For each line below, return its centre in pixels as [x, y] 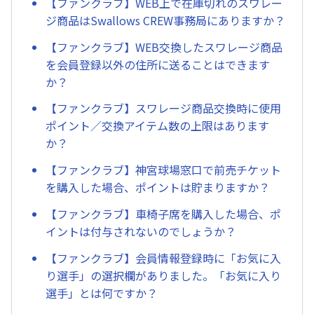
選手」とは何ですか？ [102, 293]
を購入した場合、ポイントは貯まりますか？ [158, 187]
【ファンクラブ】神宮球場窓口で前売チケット [163, 170]
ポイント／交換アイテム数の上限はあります [157, 126]
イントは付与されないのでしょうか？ [141, 231]
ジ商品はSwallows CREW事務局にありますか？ [165, 20]
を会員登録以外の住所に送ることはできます [158, 64]
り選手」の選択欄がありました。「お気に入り [163, 275]
